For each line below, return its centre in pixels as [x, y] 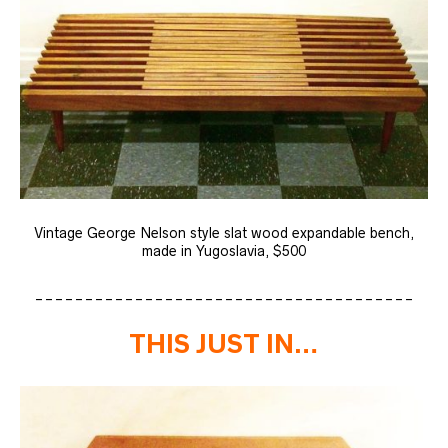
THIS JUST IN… [224, 343]
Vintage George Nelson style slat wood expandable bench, [224, 232]
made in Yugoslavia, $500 [224, 250]
